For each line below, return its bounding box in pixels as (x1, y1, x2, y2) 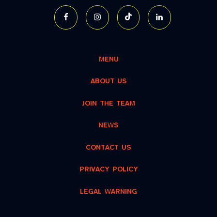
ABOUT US (90, 78, 127, 86)
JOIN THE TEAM (82, 100, 135, 108)
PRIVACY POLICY (79, 166, 138, 174)
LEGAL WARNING (80, 188, 137, 196)
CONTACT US (86, 144, 131, 152)
